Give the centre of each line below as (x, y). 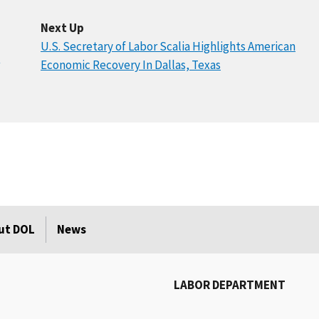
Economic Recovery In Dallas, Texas (131, 65)
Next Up (62, 28)
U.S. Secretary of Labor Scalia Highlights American (168, 47)
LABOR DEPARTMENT (230, 285)
